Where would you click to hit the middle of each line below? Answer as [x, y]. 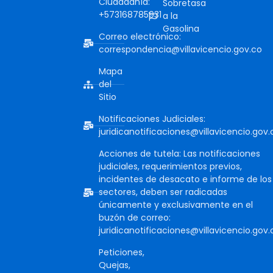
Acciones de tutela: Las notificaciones [179, 154]
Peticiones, [122, 253]
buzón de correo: [135, 218]
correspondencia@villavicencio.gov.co [180, 50]
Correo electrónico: [140, 37]
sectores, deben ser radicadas [163, 192]
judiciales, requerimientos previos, [170, 167]
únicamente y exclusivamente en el [176, 205]
